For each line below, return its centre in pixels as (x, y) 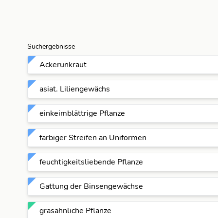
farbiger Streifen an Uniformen (93, 138)
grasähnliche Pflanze (75, 211)
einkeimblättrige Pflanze (82, 113)
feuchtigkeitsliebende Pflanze (91, 162)
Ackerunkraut (63, 65)
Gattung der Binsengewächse (91, 186)
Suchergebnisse (51, 46)
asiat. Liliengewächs (75, 89)
